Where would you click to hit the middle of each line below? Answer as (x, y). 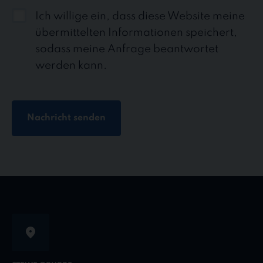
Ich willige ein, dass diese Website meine (140, 16)
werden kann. (71, 65)
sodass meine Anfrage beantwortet (127, 49)
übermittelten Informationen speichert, (136, 33)
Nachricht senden (66, 118)
